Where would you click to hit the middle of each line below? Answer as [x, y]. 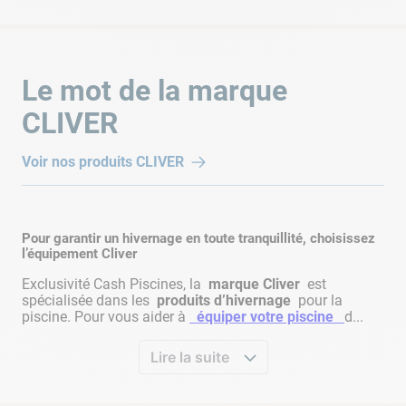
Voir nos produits [77, 161]
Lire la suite [189, 357]
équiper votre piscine [265, 316]
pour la [319, 300]
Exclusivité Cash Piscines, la [113, 284]
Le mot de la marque [155, 90]
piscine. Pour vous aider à [106, 316]
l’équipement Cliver [79, 253]
